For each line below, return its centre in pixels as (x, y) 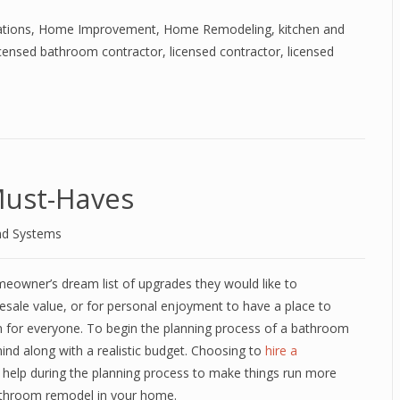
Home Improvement (97, 29)
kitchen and (312, 29)
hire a (281, 350)
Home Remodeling (217, 29)
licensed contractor (225, 51)
